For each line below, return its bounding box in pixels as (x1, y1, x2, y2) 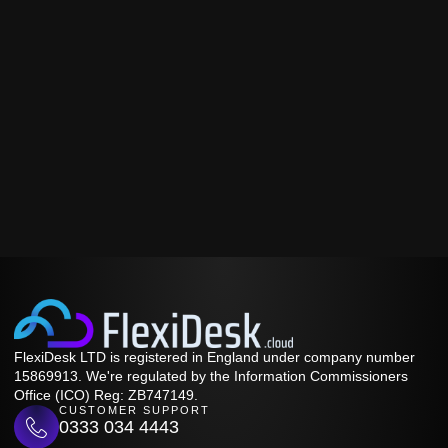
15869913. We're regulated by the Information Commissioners (14, 367, 408, 384)
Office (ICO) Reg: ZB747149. (14, 386, 198, 403)
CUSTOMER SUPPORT (59, 403, 210, 416)
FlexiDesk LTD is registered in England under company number (14, 348, 415, 365)
